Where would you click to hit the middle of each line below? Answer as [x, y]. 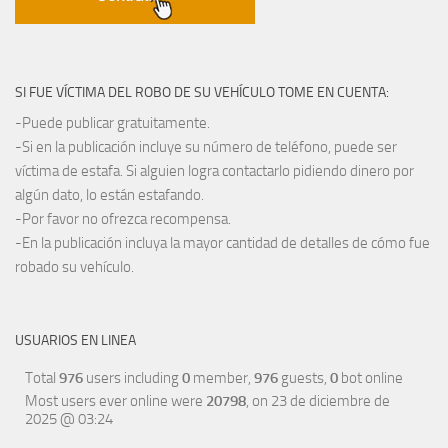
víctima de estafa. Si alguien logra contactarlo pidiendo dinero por [214, 171]
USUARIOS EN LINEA [75, 341]
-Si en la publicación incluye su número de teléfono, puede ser [206, 147]
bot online [370, 378]
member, [222, 378]
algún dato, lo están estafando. [109, 195]
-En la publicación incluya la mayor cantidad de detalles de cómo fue [222, 243]
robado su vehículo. [74, 267]
